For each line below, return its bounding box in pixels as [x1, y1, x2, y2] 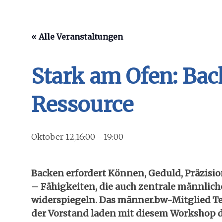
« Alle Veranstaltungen [31, 32, 123, 42]
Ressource [31, 92, 133, 117]
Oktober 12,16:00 [31, 132, 95, 142]
